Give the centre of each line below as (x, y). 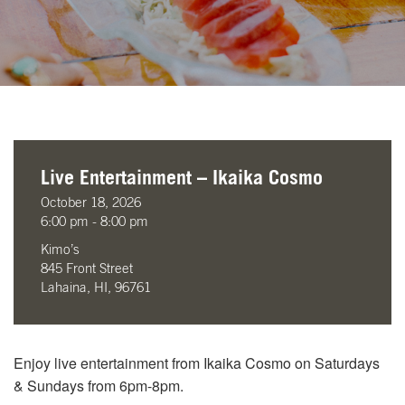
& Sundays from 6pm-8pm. (99, 386)
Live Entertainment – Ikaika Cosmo (182, 178)
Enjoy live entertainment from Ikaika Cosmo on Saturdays (197, 363)
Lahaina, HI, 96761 (96, 288)
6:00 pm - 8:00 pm (94, 222)
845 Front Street (87, 269)
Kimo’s (60, 250)
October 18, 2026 (91, 203)
